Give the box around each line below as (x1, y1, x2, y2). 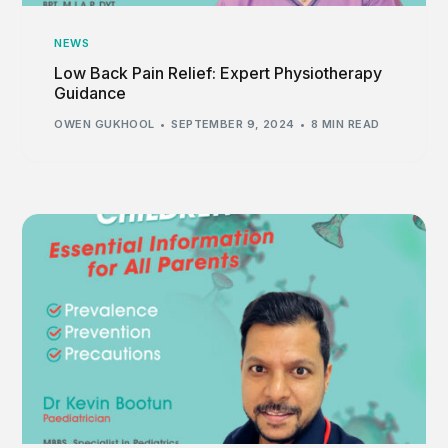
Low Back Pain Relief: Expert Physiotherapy (54, 62, 383, 83)
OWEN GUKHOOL (54, 117, 155, 132)
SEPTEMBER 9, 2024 (171, 117, 295, 132)
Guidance (54, 82, 127, 103)
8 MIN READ (311, 117, 380, 132)
